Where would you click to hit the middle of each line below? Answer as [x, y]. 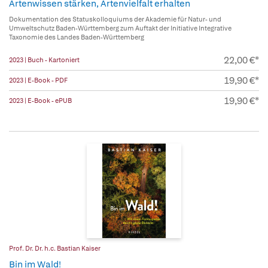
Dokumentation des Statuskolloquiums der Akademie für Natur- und [115, 19]
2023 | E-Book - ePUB [40, 101]
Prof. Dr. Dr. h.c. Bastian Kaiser [55, 249]
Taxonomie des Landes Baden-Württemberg [77, 37]
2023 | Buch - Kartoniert [44, 60]
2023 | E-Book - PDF [38, 80]
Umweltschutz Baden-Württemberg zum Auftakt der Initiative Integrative [120, 28]
